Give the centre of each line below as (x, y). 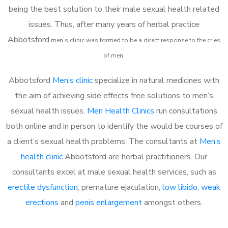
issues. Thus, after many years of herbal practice (114, 24)
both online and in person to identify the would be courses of (114, 126)
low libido (180, 187)
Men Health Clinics (121, 111)
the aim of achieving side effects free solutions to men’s (114, 95)
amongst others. (172, 202)
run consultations (186, 111)
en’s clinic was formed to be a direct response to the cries (138, 40)
